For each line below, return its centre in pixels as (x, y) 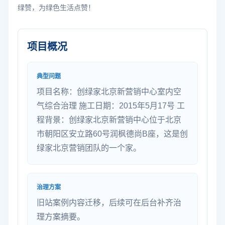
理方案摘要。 (61, 216)
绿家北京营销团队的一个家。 (89, 148)
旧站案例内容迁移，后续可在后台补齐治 (109, 202)
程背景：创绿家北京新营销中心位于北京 (109, 120)
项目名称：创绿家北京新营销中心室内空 (109, 91)
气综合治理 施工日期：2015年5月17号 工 (111, 105)
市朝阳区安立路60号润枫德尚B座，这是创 (112, 134)
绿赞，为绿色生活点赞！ (56, 7)
